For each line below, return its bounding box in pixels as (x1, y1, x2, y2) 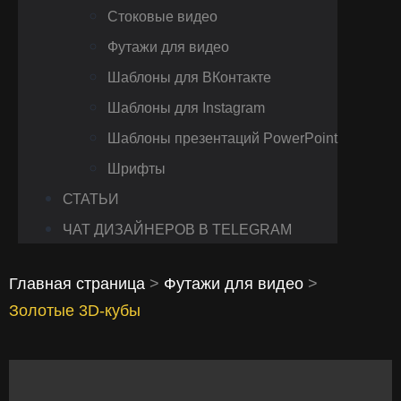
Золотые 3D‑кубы (9, 301, 141, 320)
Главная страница (9, 274, 145, 293)
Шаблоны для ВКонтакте (107, 69, 271, 85)
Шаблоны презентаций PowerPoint (107, 130, 337, 146)
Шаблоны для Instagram (107, 99, 265, 115)
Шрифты (107, 160, 166, 176)
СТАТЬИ (63, 191, 119, 207)
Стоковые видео (107, 8, 218, 24)
